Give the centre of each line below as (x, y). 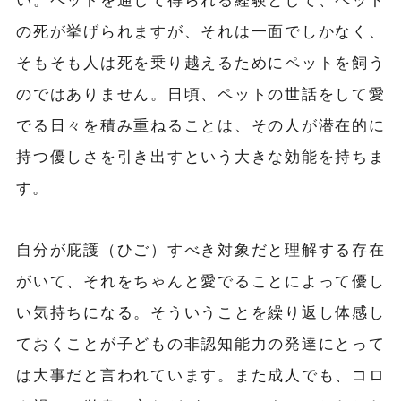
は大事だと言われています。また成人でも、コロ (200, 375)
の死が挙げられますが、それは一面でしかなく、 (200, 31)
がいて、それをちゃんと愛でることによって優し (200, 281)
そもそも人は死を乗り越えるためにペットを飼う (200, 62)
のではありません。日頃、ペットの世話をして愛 (200, 94)
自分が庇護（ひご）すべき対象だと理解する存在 (200, 249)
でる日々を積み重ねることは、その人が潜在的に (200, 125)
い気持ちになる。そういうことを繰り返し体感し (200, 312)
